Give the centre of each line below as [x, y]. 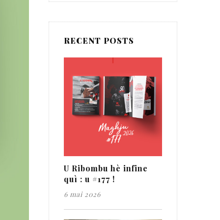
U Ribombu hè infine [106, 168]
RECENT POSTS [99, 41]
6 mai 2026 [82, 194]
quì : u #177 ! [89, 179]
